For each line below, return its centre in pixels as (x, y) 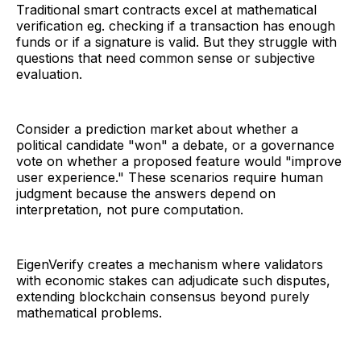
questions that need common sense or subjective (166, 58)
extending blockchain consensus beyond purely (163, 297)
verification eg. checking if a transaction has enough (176, 26)
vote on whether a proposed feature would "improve (179, 162)
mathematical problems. (89, 313)
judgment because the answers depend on (146, 194)
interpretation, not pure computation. (130, 210)
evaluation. (49, 75)
